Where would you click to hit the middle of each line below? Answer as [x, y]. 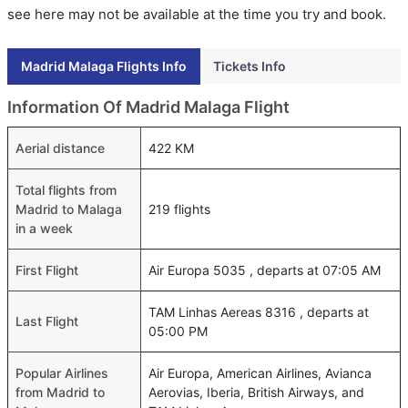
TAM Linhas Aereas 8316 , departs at [259, 311]
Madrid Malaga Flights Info [104, 66]
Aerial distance [60, 148]
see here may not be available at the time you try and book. [197, 14]
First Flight [47, 270]
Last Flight [47, 321]
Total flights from [66, 189]
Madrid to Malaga [69, 209]
